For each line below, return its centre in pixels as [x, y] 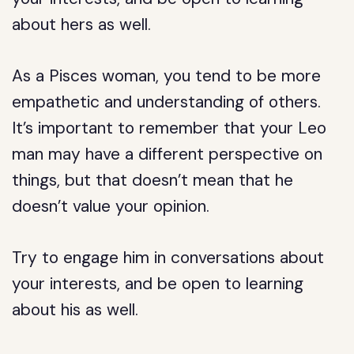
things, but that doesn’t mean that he [153, 180]
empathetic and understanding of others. [167, 102]
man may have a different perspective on [168, 154]
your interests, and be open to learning [158, 284]
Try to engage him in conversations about [168, 258]
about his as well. [75, 310]
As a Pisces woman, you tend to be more [167, 76]
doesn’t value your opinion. [111, 206]
